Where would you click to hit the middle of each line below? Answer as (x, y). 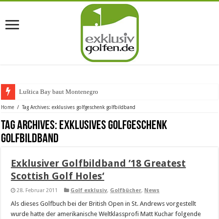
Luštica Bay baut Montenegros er (63, 92)
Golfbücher (126, 190)
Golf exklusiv (89, 190)
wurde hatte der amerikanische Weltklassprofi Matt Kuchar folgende (106, 214)
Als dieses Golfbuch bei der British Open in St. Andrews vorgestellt (104, 204)
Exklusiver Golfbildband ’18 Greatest (99, 163)
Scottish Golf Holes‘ (58, 176)
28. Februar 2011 (37, 190)
